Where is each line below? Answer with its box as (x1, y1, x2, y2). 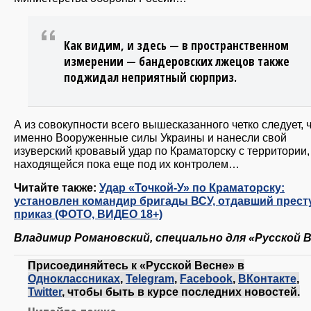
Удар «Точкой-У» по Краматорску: (99, 180, 285, 194)
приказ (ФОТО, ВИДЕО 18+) (14, 207, 162, 220)
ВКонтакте (238, 272, 296, 285)
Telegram (126, 272, 174, 285)
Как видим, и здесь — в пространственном (64, 37, 289, 53)
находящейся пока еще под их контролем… (14, 157, 239, 170)
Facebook (180, 272, 233, 285)
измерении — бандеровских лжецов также (64, 53, 289, 69)
